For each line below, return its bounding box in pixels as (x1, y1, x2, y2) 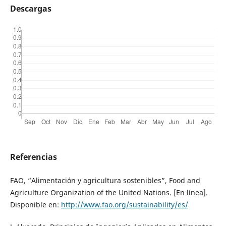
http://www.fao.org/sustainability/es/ (61, 199, 188, 209)
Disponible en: (10, 199, 61, 209)
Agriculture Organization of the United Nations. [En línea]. (10, 187, 208, 197)
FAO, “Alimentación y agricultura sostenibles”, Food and (10, 175, 200, 185)
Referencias (10, 151, 57, 162)
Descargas (10, 3, 51, 14)
